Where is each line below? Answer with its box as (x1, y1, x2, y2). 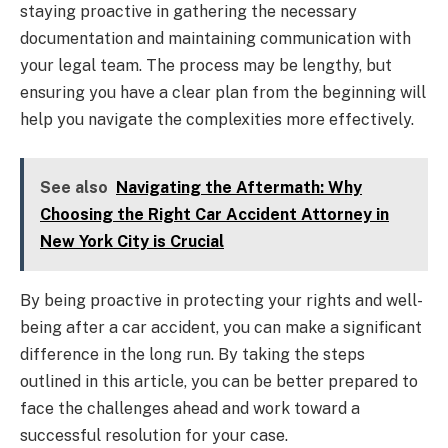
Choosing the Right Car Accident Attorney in (40, 204, 389, 224)
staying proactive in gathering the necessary (20, 2, 357, 22)
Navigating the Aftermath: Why (116, 177, 362, 197)
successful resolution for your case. (20, 425, 288, 445)
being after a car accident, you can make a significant (20, 317, 422, 337)
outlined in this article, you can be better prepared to (20, 371, 418, 391)
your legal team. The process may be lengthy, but (20, 56, 392, 76)
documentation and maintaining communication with (20, 29, 411, 49)
